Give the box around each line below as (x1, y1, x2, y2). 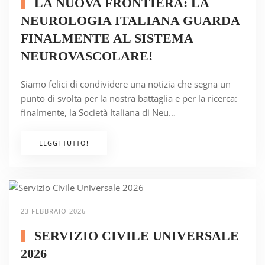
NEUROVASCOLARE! (21, 49, 153, 64)
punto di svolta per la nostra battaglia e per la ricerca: (21, 92, 237, 105)
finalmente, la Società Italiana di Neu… (21, 106, 176, 119)
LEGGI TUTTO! (39, 138, 89, 148)
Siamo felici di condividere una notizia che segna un (21, 78, 231, 91)
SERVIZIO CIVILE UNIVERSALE (30, 228, 239, 244)
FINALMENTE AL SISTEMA (21, 31, 193, 46)
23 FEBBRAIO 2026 (21, 206, 86, 216)
